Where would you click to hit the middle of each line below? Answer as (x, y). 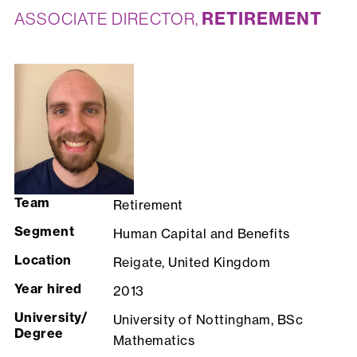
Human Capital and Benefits (201, 234)
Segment (46, 231)
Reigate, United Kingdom (192, 263)
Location (43, 260)
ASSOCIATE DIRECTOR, (108, 19)
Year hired (48, 289)
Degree (39, 333)
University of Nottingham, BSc (208, 320)
